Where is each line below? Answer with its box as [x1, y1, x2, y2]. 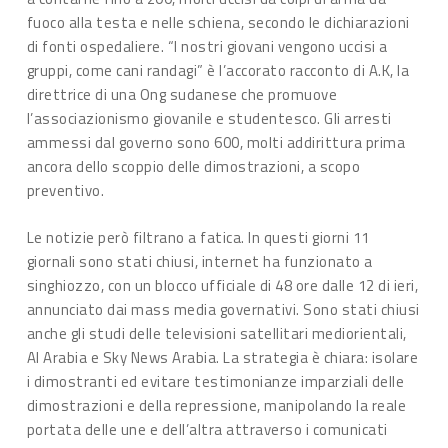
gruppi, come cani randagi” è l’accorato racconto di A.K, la [26, 59, 410, 82]
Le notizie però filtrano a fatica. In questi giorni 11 [26, 225, 370, 249]
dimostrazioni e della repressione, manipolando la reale [26, 393, 407, 417]
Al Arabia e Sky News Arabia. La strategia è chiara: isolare [26, 345, 419, 369]
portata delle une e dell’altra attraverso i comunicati [26, 417, 388, 441]
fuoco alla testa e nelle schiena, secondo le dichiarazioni [26, 11, 410, 34]
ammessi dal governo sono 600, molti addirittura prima [26, 131, 406, 154]
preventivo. [26, 179, 105, 202]
